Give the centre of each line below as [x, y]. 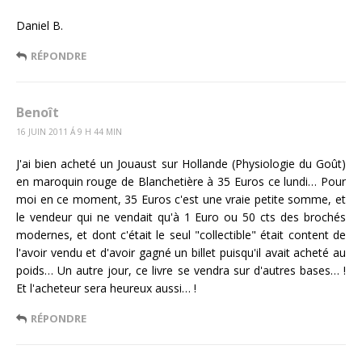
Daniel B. [40, 25]
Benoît [38, 112]
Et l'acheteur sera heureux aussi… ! [106, 288]
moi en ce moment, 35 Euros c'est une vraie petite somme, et [181, 199]
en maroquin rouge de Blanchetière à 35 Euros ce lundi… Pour [181, 181]
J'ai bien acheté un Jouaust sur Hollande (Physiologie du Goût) [181, 163]
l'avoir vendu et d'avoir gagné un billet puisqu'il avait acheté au [181, 252]
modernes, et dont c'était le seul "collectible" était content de [181, 234]
